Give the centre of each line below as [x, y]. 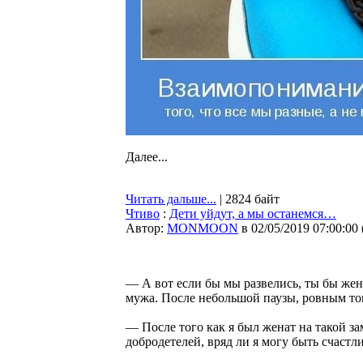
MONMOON [203, 228]
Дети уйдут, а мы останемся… [253, 214]
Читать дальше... [171, 199]
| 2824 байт [248, 199]
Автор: [146, 228]
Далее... [147, 157]
